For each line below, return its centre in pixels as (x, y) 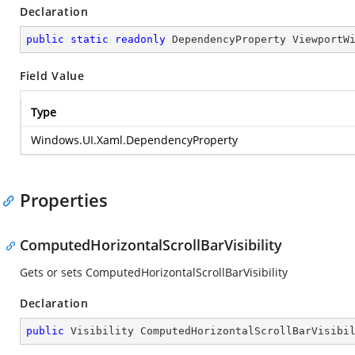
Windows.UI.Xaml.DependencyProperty (134, 140)
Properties (64, 200)
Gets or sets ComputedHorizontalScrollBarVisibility (154, 272)
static (90, 39)
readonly (140, 39)
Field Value (52, 76)
